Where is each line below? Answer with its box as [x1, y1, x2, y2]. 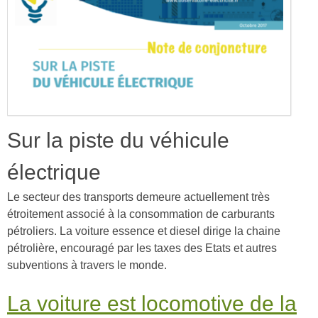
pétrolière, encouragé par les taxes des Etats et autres [7, 241, 277, 255]
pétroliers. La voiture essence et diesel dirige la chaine [7, 224, 280, 238]
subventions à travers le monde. [7, 258, 167, 272]
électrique [7, 160, 101, 185]
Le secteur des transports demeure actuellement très [7, 190, 270, 204]
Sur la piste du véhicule [7, 128, 229, 153]
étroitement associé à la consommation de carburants [7, 207, 275, 221]
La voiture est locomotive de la [7, 291, 297, 316]
